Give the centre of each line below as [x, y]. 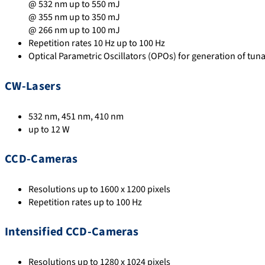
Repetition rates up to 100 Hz [85, 202]
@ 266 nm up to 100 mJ [74, 30]
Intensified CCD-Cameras [72, 232]
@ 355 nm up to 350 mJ [74, 17]
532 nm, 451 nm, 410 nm [76, 116]
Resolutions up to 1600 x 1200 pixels [99, 189]
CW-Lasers [33, 87]
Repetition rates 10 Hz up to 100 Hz [97, 43]
